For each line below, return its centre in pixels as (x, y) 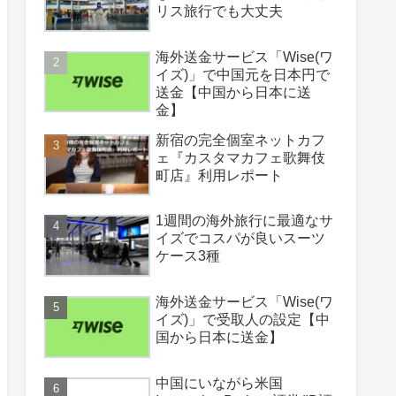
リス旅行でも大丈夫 (219, 11)
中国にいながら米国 (219, 383)
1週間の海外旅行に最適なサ (244, 221)
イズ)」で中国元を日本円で (243, 74)
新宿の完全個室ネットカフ (240, 140)
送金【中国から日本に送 (233, 92)
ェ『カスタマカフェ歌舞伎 (240, 157)
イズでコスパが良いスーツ (240, 239)
